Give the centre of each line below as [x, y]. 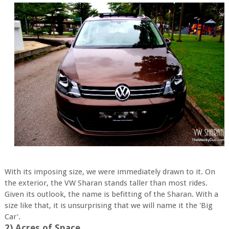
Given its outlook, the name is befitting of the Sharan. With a [111, 194]
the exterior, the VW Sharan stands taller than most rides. [106, 183]
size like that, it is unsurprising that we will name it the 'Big [108, 205]
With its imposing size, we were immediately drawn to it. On [110, 172]
